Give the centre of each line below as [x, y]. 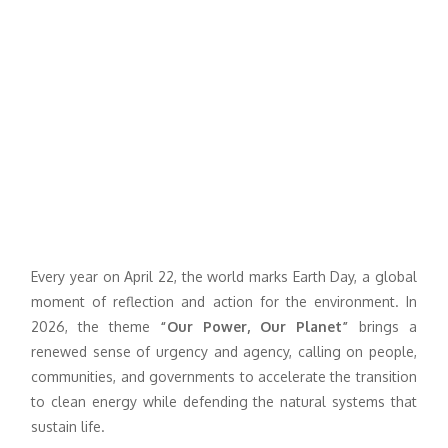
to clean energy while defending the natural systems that [224, 402]
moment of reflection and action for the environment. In [224, 302]
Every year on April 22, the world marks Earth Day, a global [224, 277]
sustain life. [68, 427]
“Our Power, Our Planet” [254, 327]
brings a [382, 327]
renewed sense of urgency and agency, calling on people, [224, 352]
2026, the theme [96, 327]
